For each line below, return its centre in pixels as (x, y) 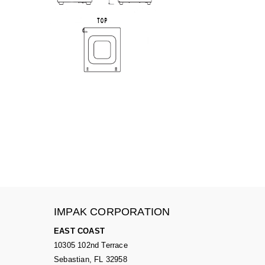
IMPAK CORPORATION (112, 212)
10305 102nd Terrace (91, 245)
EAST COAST (79, 231)
